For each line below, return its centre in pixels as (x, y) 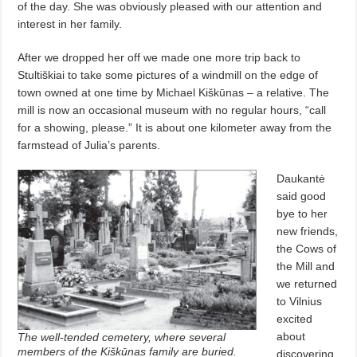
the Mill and (306, 266)
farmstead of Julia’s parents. (89, 145)
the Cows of (307, 248)
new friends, (308, 231)
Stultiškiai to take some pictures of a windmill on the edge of (168, 75)
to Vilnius (300, 301)
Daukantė (301, 178)
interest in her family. (70, 24)
